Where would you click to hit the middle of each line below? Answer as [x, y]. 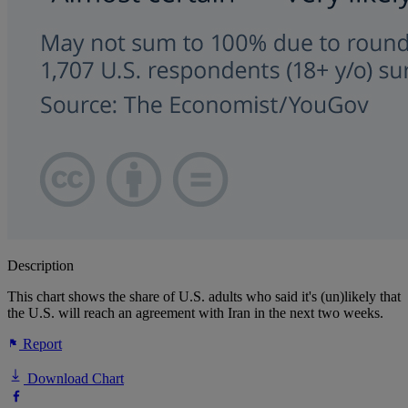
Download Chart [74, 379]
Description [41, 266]
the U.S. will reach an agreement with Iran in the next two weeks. [195, 313]
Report [41, 344]
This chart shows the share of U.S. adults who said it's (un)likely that [204, 297]
